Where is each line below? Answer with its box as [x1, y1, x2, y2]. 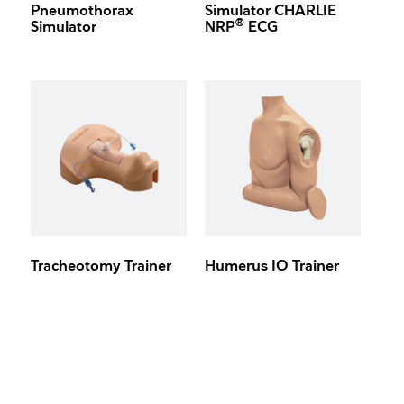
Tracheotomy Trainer [31, 258, 172, 276]
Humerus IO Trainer [204, 258, 339, 276]
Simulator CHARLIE [204, 3, 336, 21]
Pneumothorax [31, 3, 134, 21]
